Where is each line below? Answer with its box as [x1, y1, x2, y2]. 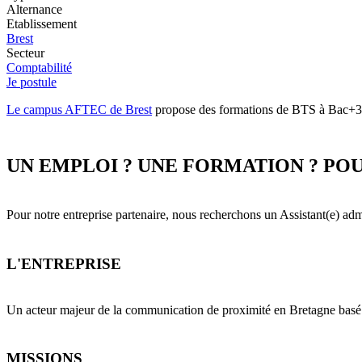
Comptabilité [6, 61, 72, 75]
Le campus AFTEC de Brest [6, 103, 152, 117]
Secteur [6, 46, 44, 61]
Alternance [6, 2, 62, 17]
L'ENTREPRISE [6, 255, 121, 272]
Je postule [6, 75, 57, 90]
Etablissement [6, 17, 77, 32]
